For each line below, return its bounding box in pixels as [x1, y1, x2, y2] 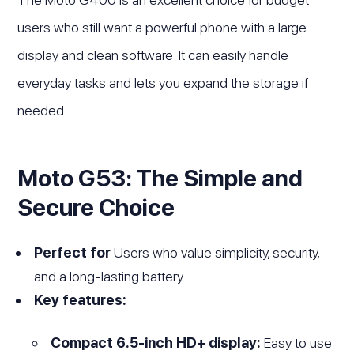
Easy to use [261, 333, 333, 351]
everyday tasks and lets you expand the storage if [17, 73, 309, 91]
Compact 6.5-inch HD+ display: [51, 333, 262, 351]
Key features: [34, 291, 127, 308]
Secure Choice [17, 192, 175, 221]
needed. [17, 101, 68, 119]
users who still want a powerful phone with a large [17, 18, 307, 36]
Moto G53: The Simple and [17, 163, 303, 192]
